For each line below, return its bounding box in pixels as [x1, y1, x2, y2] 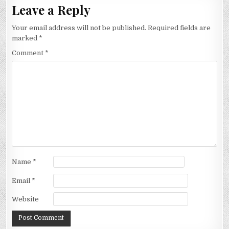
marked [12, 34, 39, 42]
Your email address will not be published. [12, 24, 147, 32]
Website [12, 195, 39, 203]
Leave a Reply [12, 1, 91, 18]
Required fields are [148, 24, 211, 32]
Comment [12, 49, 45, 57]
